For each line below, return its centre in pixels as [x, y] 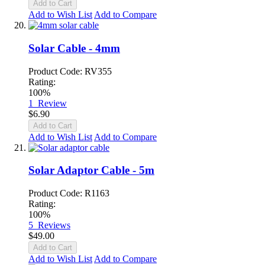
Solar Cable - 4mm [74, 49]
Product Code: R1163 [69, 193]
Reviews [54, 225]
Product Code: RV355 [70, 71]
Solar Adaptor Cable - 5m [91, 170]
